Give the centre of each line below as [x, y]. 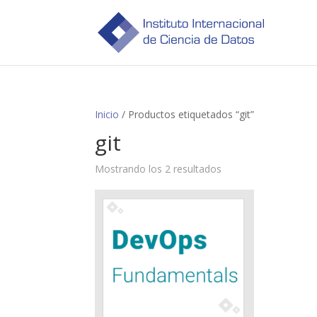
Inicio [107, 114]
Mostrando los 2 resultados [158, 169]
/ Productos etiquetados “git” [187, 114]
